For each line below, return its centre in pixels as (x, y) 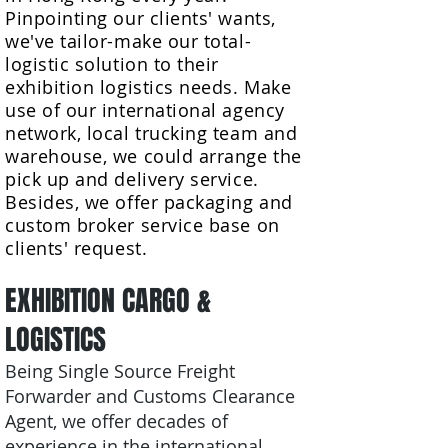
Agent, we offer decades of (116, 421)
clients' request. (76, 248)
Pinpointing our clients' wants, (140, 18)
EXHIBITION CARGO (97, 300)
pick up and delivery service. (132, 179)
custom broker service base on (142, 225)
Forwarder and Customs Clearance (150, 396)
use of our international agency (145, 110)
